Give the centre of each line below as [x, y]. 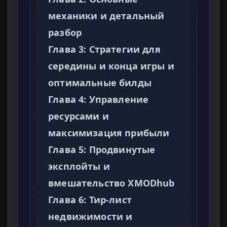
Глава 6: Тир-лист [90, 200]
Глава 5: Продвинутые [102, 150]
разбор [65, 33]
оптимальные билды [100, 83]
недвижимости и [90, 217]
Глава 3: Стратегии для [104, 49]
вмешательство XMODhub [111, 183]
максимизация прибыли [109, 133]
